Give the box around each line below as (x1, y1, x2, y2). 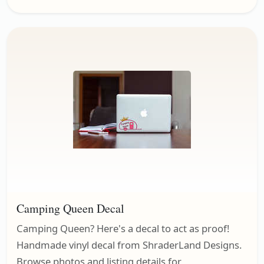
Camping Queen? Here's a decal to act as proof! (16, 222, 229, 236)
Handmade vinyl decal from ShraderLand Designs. (16, 238, 242, 252)
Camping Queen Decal (16, 200, 124, 217)
